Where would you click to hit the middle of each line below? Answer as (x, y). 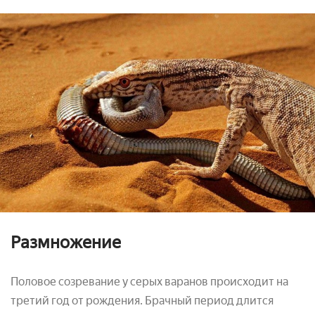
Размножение (66, 242)
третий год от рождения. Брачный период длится (142, 300)
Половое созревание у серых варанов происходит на (149, 281)
